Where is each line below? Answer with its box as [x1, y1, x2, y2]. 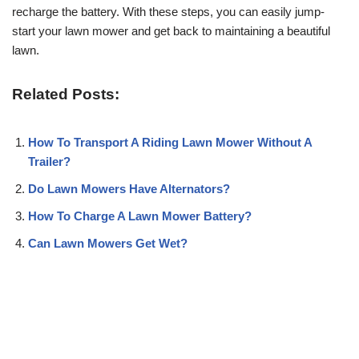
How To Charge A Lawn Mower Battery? [28, 208, 252, 223]
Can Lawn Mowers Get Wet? [28, 236, 188, 250]
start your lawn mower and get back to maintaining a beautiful [12, 23, 330, 38]
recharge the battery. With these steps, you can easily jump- [12, 4, 325, 18]
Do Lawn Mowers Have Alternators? [28, 181, 230, 196]
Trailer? [28, 154, 71, 168]
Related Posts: [12, 85, 119, 103]
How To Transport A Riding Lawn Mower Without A [28, 135, 312, 149]
